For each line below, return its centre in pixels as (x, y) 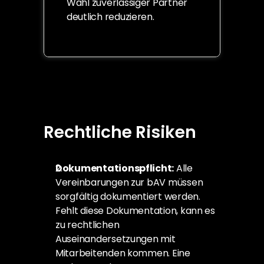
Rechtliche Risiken (120, 132)
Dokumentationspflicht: (115, 168)
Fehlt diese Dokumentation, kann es (135, 211)
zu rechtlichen (88, 225)
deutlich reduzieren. (110, 17)
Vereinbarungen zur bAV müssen (129, 182)
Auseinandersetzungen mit (115, 239)
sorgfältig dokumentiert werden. (128, 197)
